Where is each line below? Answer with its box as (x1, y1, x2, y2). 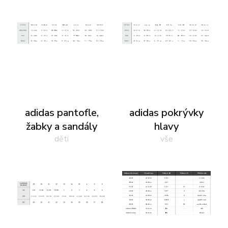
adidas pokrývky (129, 106, 204, 120)
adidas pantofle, (24, 106, 99, 120)
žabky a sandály (26, 120, 97, 133)
